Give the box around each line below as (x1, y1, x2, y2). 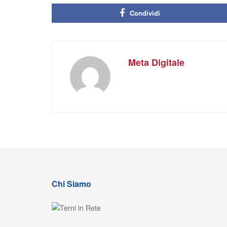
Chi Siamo (52, 177, 91, 190)
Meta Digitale (128, 55, 184, 69)
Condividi (130, 8, 160, 18)
